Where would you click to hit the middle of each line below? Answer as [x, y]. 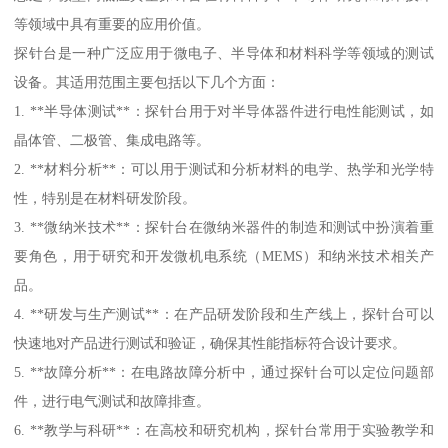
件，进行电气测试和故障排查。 [112, 401]
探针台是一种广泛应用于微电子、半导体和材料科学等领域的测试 [224, 53]
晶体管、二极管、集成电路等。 [112, 140]
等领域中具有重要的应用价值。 [112, 24]
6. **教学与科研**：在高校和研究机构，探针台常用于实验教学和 [224, 430]
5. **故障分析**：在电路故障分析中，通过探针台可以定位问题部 [224, 372]
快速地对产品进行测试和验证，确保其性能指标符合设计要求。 [210, 343]
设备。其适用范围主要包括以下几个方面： [147, 82]
